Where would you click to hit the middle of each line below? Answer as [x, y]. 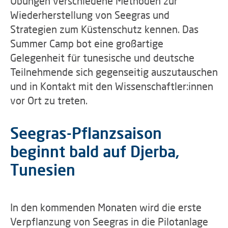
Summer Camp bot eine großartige [87, 43]
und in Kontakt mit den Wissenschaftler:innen [112, 86]
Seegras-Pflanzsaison [86, 133]
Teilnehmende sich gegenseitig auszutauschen [114, 72]
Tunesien [43, 169]
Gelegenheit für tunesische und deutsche [102, 58]
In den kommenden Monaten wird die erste [106, 207]
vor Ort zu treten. [49, 100]
